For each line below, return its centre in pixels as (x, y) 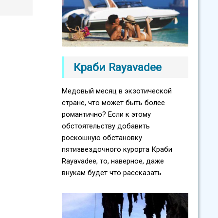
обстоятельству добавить (106, 126)
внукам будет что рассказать (112, 173)
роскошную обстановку (102, 137)
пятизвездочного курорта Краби (117, 149)
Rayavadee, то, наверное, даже (113, 161)
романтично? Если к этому (106, 114)
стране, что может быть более (113, 102)
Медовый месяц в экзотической (117, 91)
